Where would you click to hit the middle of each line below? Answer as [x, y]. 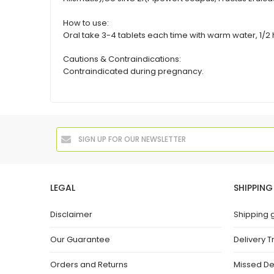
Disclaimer [71, 214]
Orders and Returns [89, 264]
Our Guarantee [80, 239]
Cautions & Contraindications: [122, 59]
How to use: [86, 23]
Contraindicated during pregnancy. [133, 72]
